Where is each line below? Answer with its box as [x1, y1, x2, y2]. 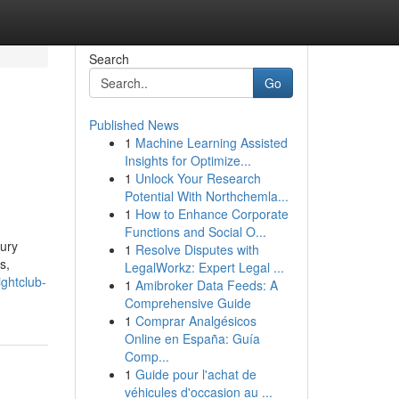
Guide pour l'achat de [134, 365, 256, 383]
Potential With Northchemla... [124, 187, 289, 205]
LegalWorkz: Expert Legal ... [124, 258, 284, 276]
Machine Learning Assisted [134, 134, 288, 151]
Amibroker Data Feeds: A [134, 276, 278, 294]
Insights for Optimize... [124, 151, 251, 169]
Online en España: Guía [124, 330, 260, 347]
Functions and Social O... [124, 223, 266, 240]
